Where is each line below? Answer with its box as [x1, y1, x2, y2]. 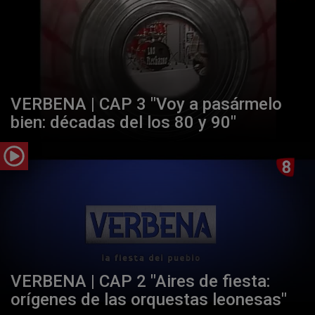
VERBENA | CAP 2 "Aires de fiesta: [11, 271, 270, 292]
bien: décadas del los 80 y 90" [11, 112, 236, 133]
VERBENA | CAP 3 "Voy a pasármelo [11, 94, 282, 115]
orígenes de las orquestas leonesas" [11, 290, 287, 310]
